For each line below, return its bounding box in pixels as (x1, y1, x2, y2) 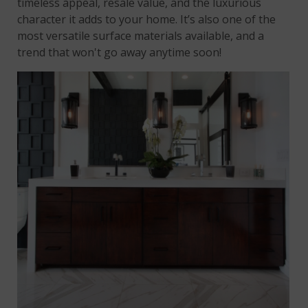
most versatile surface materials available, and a (17, 28, 265, 44)
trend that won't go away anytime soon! (17, 45, 222, 60)
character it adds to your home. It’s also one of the (17, 12, 276, 27)
